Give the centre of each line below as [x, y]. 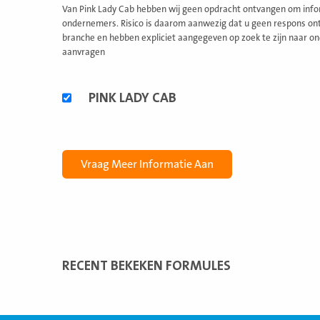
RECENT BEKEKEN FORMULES [146, 266]
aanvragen [84, 52]
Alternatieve [92, 88]
